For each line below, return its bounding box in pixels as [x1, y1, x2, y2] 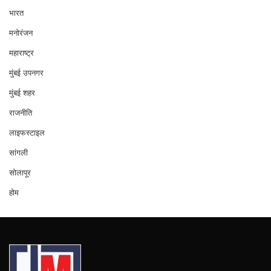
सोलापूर [9, 167, 31, 177]
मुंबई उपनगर [9, 67, 44, 77]
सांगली [9, 147, 28, 157]
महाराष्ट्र [9, 47, 34, 57]
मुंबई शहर [9, 87, 35, 97]
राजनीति [9, 107, 32, 117]
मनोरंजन [9, 27, 33, 38]
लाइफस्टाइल [9, 127, 45, 137]
